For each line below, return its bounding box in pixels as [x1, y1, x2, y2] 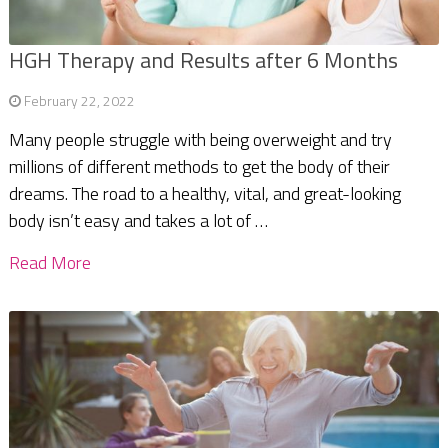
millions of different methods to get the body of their [8, 153, 390, 181]
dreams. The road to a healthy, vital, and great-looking [8, 180, 401, 208]
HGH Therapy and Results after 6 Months [8, 43, 398, 78]
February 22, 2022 [23, 90, 135, 112]
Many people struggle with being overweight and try [8, 126, 392, 154]
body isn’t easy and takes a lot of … [8, 207, 268, 235]
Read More [8, 249, 91, 277]
